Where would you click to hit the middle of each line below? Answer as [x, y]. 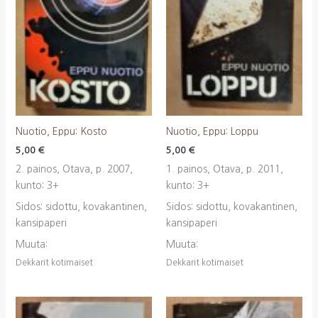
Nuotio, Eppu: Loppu [212, 132]
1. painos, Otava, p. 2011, [225, 169]
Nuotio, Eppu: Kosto [61, 132]
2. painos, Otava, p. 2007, [74, 169]
